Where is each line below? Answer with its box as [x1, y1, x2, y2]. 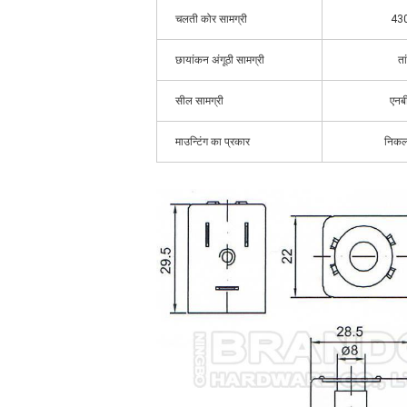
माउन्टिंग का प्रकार [175, 135, 250, 148]
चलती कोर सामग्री [175, 13, 247, 25]
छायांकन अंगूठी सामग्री [175, 54, 264, 66]
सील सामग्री [175, 94, 223, 107]
